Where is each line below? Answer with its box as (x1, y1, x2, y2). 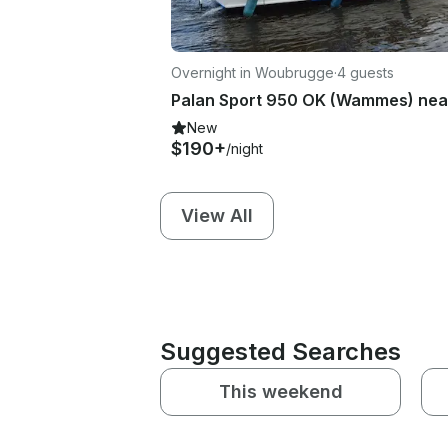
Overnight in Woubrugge (171, 63, 334, 81)
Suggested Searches (160, 336, 401, 366)
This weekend (218, 380, 343, 402)
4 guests (337, 63, 394, 81)
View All (181, 204, 253, 226)
